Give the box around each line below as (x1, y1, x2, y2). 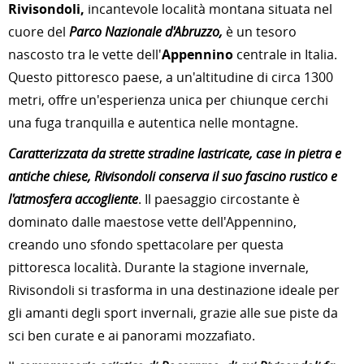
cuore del (8, 23, 66, 41)
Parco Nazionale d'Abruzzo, (66, 23, 223, 41)
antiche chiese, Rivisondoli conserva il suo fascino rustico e (8, 167, 337, 185)
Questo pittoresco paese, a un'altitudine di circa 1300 (8, 68, 333, 86)
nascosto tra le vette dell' (8, 45, 162, 63)
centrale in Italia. (233, 45, 337, 63)
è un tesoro (223, 23, 297, 41)
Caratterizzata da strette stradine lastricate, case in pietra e (8, 145, 341, 162)
